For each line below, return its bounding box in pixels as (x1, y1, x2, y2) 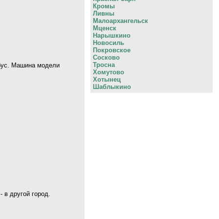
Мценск (93, 24, 116, 32)
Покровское (93, 46, 131, 54)
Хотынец (93, 76, 121, 84)
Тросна (93, 61, 115, 69)
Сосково (93, 54, 120, 62)
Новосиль (93, 39, 124, 47)
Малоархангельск (93, 17, 148, 25)
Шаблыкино (93, 83, 131, 91)
